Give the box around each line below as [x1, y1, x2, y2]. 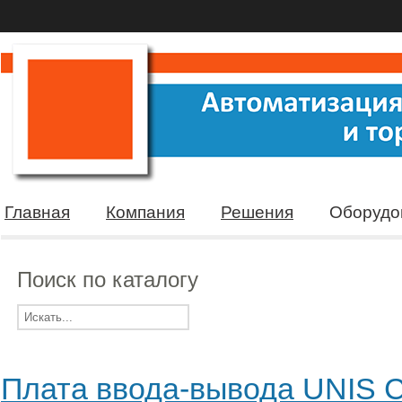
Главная [4, 203, 70, 222]
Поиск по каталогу [17, 267, 198, 292]
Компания [106, 203, 185, 222]
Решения [221, 203, 293, 222]
